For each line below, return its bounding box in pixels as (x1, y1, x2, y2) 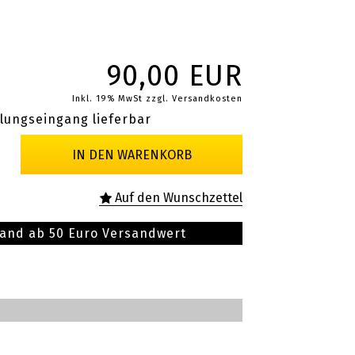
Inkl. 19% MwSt (72, 94, 143, 104)
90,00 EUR (106, 59, 242, 94)
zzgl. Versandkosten (146, 94, 242, 104)
